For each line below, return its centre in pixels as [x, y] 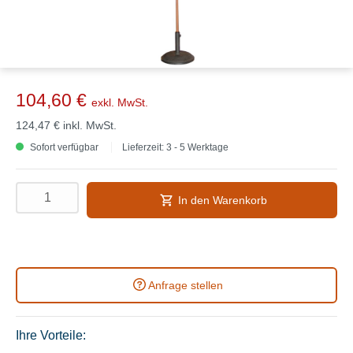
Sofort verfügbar [63, 147]
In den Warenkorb [222, 200]
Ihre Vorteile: [51, 335]
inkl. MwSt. [90, 125]
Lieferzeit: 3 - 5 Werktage [175, 147]
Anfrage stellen [185, 285]
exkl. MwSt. [120, 102]
